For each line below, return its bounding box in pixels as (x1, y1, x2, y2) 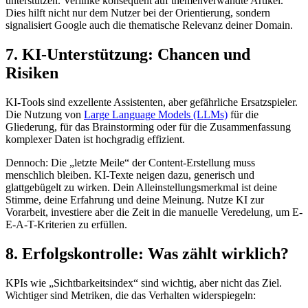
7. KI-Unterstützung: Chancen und (5, 45, 250, 63)
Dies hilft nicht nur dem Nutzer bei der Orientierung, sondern (5, 7, 270, 19)
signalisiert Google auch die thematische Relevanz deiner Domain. (5, 19, 293, 32)
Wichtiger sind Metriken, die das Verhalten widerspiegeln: (5, 289, 256, 301)
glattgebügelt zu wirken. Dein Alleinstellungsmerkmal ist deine (5, 181, 277, 193)
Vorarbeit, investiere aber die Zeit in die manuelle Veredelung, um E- (5, 206, 302, 218)
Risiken (5, 63, 58, 82)
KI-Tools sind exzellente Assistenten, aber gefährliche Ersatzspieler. (5, 96, 298, 108)
